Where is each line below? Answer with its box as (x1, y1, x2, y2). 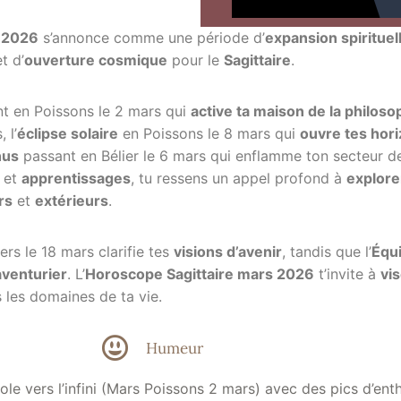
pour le (167, 51, 224, 70)
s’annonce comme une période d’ (38, 29, 265, 47)
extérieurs (35, 192, 108, 210)
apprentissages (21, 169, 131, 188)
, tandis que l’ (282, 243, 371, 261)
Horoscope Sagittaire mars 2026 (85, 265, 314, 284)
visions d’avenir (174, 243, 282, 261)
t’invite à (314, 265, 380, 284)
